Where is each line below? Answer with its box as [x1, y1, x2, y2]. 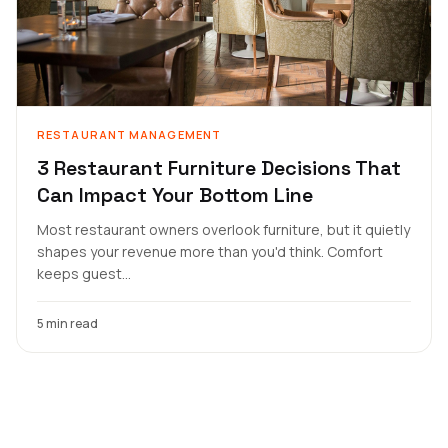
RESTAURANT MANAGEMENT [37, 127, 222, 142]
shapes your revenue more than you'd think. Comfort [37, 242, 383, 261]
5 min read [37, 315, 98, 332]
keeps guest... [37, 264, 131, 283]
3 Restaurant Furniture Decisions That [37, 155, 401, 181]
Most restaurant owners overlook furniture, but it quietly [37, 220, 410, 239]
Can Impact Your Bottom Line [37, 182, 313, 208]
